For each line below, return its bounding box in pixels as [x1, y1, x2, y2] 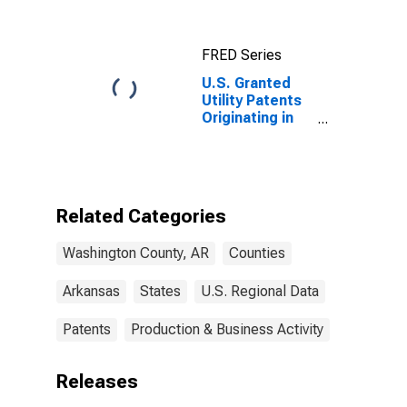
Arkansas [63, 283, 120, 300]
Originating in [202, 109, 293, 126]
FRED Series [202, 46, 282, 64]
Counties [229, 244, 285, 262]
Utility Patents [202, 92, 302, 109]
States [140, 283, 181, 300]
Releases [56, 371, 138, 392]
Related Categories [56, 205, 226, 227]
